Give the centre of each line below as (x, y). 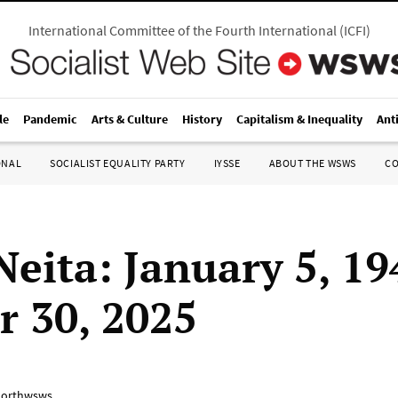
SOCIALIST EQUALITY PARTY (118, 163)
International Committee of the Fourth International (182, 30)
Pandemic (50, 119)
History (202, 119)
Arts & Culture (130, 119)
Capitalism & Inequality (299, 119)
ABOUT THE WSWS (312, 163)
